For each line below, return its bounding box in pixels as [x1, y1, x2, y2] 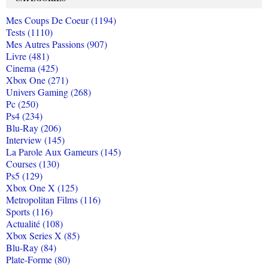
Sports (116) [6, 205, 53, 218]
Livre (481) [6, 50, 49, 63]
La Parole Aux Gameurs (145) [6, 145, 121, 159]
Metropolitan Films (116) [6, 193, 100, 206]
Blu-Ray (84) [6, 241, 56, 254]
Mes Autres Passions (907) [6, 38, 107, 51]
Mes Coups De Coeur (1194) [6, 14, 116, 27]
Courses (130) [6, 157, 59, 170]
